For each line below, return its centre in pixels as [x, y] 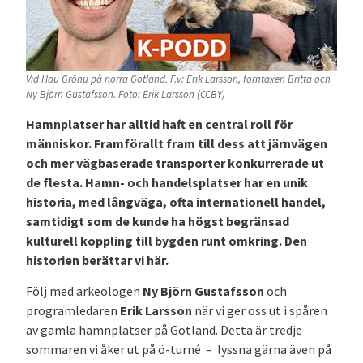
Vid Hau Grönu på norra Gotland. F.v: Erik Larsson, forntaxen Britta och [178, 79]
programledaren [73, 311]
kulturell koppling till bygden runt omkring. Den [167, 240]
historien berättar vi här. [97, 260]
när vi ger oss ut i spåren [260, 311]
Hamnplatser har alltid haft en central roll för [159, 124]
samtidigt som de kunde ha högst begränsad [158, 221]
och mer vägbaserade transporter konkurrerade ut [175, 162]
